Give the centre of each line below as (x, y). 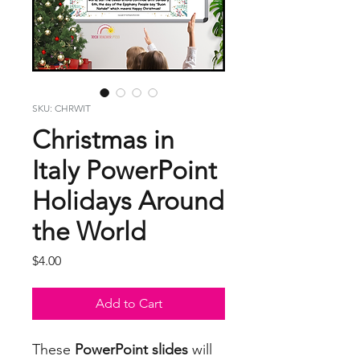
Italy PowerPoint (125, 171)
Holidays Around (128, 201)
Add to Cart (129, 304)
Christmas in (103, 140)
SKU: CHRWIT (61, 108)
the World (89, 232)
